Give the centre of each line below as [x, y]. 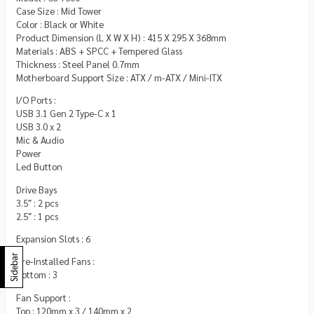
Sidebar [14, 267]
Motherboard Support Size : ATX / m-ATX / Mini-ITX [119, 78]
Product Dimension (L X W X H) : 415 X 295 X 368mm [121, 38]
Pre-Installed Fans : [55, 261]
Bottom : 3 [37, 275]
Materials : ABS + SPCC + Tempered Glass [99, 51]
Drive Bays [36, 189]
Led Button [39, 167]
